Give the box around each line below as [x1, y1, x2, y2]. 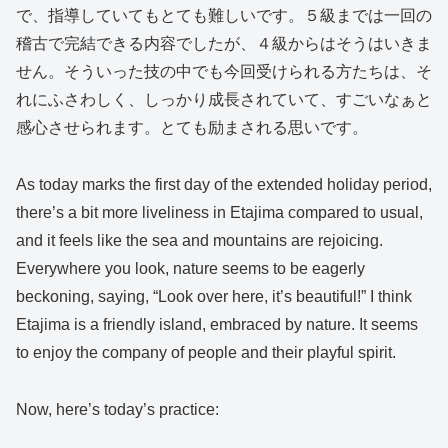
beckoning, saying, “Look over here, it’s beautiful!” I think [16, 288, 412, 306]
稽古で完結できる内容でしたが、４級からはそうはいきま [16, 35, 432, 53]
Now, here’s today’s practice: [16, 401, 219, 419]
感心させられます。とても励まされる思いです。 [16, 119, 368, 137]
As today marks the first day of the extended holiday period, [16, 176, 432, 194]
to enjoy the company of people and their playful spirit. [16, 344, 396, 362]
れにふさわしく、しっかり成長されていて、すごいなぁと [16, 91, 432, 109]
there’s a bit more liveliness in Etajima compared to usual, [16, 204, 423, 222]
